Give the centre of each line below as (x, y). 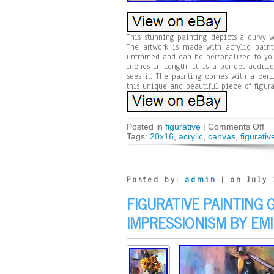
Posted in (146, 127)
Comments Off (236, 127)
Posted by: (156, 180)
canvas (222, 136)
